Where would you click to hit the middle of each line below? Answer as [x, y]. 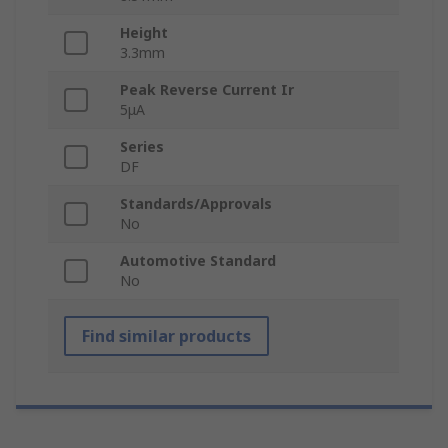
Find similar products [166, 336]
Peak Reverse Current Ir [207, 90]
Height [144, 33]
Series [142, 147]
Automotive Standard [198, 261]
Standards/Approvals [196, 204]
